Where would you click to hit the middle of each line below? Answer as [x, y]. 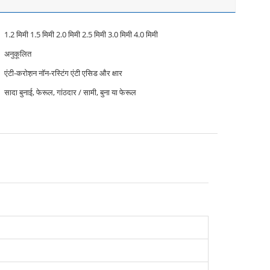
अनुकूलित [18, 54]
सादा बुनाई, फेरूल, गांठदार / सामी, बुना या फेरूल [70, 92]
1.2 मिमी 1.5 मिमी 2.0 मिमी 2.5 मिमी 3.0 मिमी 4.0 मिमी [81, 34]
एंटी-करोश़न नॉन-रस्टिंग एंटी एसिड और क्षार [63, 73]
